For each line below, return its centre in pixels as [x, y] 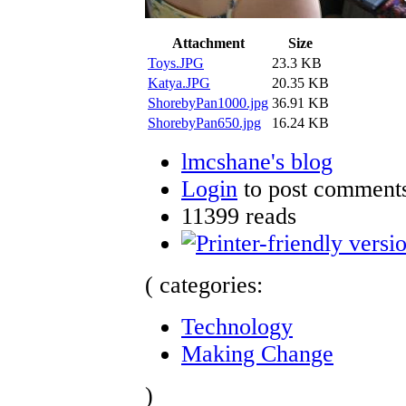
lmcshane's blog [257, 161]
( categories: [204, 285]
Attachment [208, 43]
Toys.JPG [176, 63]
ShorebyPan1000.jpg [208, 102]
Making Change [257, 353]
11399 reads [239, 216]
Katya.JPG [179, 82]
